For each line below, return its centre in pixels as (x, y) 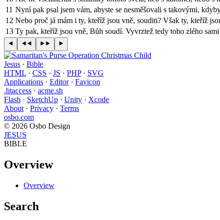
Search (21, 206)
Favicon (88, 82)
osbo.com (19, 117)
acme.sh (50, 90)
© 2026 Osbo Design (37, 126)
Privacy (42, 108)
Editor (59, 82)
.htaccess (18, 90)
